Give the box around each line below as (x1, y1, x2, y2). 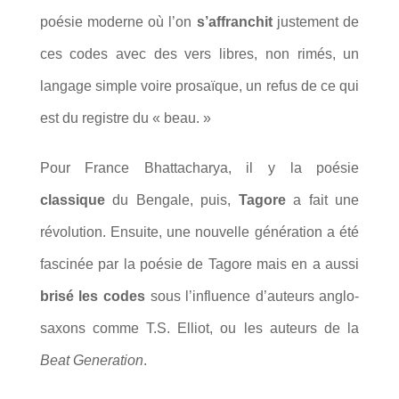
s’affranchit (196, 13, 273, 29)
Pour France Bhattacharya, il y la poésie (39, 159, 360, 175)
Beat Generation (39, 352, 143, 368)
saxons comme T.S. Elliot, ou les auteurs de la (39, 320, 360, 336)
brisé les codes (39, 288, 145, 304)
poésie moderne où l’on (39, 13, 197, 29)
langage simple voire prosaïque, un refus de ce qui (39, 77, 360, 94)
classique (39, 191, 105, 208)
